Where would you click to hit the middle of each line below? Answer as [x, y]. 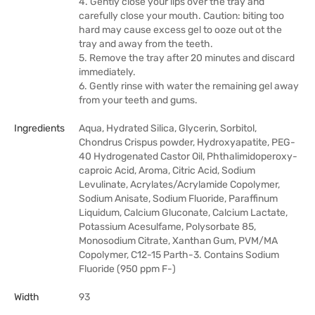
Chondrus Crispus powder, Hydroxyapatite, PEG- [187, 142]
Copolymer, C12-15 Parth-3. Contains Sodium [179, 255]
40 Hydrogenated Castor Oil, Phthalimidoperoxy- [188, 156]
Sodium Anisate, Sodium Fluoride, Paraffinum [178, 199]
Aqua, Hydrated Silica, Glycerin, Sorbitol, [168, 128]
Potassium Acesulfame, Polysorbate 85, [167, 227]
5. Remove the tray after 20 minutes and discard [187, 58]
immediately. [107, 72]
